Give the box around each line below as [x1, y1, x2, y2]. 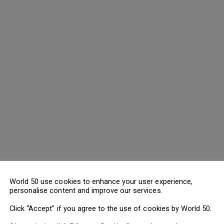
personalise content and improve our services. [9, 185, 162, 195]
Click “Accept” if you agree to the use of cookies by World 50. [9, 203, 212, 213]
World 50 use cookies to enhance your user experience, [9, 176, 192, 186]
